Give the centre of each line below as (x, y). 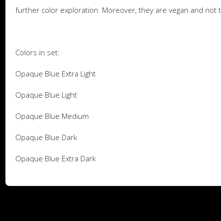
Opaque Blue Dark (46, 137)
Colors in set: (37, 52)
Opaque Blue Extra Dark (55, 158)
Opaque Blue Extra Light (55, 73)
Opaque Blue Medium (52, 116)
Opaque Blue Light (46, 94)
